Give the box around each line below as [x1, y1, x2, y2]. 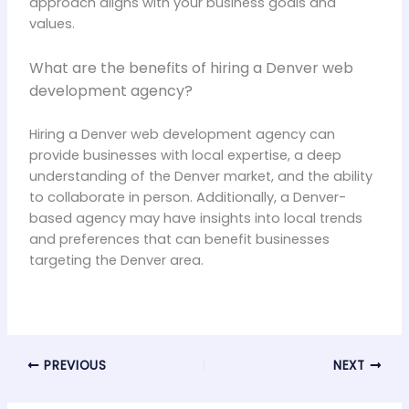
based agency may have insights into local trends [28, 208, 362, 227]
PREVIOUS [39, 356, 107, 374]
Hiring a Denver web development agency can [28, 124, 335, 143]
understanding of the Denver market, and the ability [28, 166, 372, 185]
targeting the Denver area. [28, 250, 204, 269]
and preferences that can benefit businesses [28, 229, 330, 248]
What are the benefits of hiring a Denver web [28, 57, 353, 79]
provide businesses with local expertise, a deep [28, 145, 341, 164]
